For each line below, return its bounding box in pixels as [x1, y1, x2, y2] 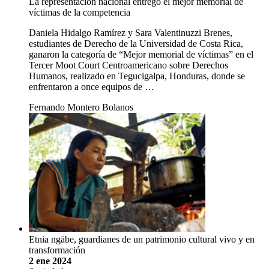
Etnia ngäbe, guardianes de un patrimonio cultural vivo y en [29, 234, 255, 244]
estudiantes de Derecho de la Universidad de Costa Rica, [29, 38, 243, 49]
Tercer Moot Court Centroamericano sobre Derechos [29, 59, 228, 70]
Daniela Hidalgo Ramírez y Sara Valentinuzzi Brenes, [29, 27, 232, 38]
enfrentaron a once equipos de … [29, 81, 154, 92]
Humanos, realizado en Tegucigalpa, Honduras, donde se [29, 70, 245, 81]
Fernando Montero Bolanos [29, 101, 133, 112]
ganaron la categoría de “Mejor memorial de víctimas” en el [29, 49, 253, 59]
